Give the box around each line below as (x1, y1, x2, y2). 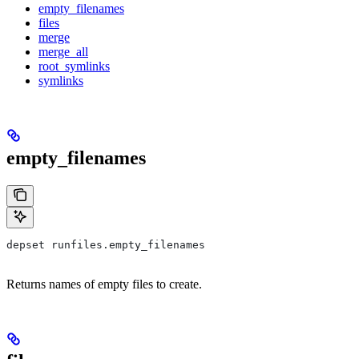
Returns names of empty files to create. (6, 277, 202, 292)
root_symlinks (38, 59, 110, 74)
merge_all (38, 45, 88, 59)
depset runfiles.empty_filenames (6, 239, 205, 252)
